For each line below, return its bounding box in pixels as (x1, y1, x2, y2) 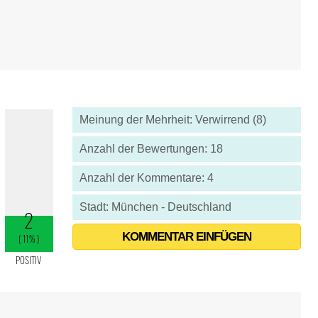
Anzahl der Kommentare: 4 (79, 172, 214, 184)
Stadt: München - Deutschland (79, 201, 231, 213)
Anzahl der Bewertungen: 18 (79, 143, 223, 155)
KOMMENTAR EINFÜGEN (121, 230, 251, 243)
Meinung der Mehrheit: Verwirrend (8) (79, 114, 266, 126)
